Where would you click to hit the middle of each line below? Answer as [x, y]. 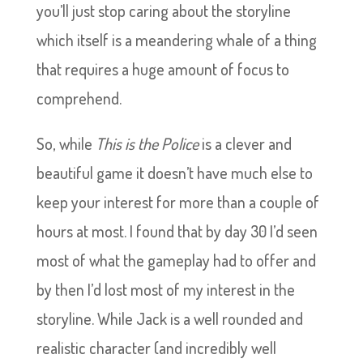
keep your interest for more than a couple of [177, 202]
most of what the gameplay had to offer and [176, 260]
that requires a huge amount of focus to [162, 69]
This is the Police [147, 143]
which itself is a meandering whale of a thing [176, 40]
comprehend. [79, 98]
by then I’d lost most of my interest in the [165, 289]
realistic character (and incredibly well [156, 348]
